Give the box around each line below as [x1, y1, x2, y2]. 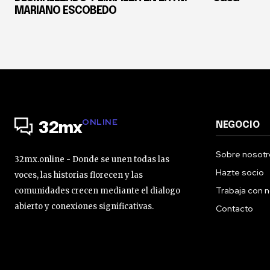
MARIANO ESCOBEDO [14, 5, 116, 17]
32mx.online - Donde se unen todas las [14, 154, 169, 165]
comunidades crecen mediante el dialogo [14, 186, 180, 196]
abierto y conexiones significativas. [14, 201, 154, 212]
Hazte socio [216, 167, 264, 178]
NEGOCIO [216, 120, 260, 131]
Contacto [216, 203, 253, 215]
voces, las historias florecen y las [14, 170, 143, 181]
